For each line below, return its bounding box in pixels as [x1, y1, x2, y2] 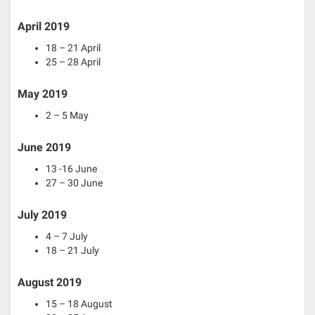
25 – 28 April [46, 56, 101, 68]
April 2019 [18, 20, 70, 34]
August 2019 [18, 276, 82, 290]
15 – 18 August [46, 298, 112, 310]
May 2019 [18, 87, 67, 101]
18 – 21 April [46, 42, 101, 54]
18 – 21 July [46, 245, 99, 257]
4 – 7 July [46, 231, 88, 243]
